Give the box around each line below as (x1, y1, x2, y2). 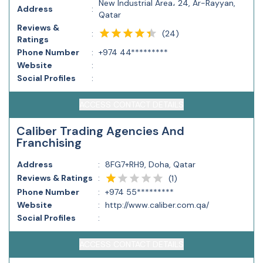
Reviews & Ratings (17, 173, 93, 183)
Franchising (16, 135, 82, 150)
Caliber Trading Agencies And (16, 123, 184, 139)
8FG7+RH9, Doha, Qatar (105, 159, 195, 170)
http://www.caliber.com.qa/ (105, 200, 209, 210)
